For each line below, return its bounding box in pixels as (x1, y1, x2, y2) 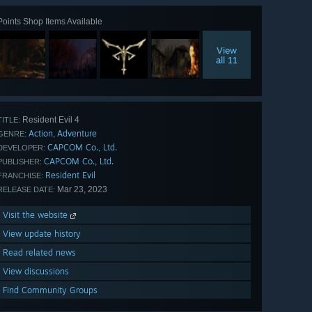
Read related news (3, 247, 76, 258)
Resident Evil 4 (20, 115, 79, 125)
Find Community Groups (3, 285, 97, 296)
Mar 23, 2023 (55, 185, 107, 195)
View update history (3, 228, 81, 240)
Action (29, 128, 53, 139)
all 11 (216, 54, 238, 65)
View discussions (3, 266, 69, 277)
